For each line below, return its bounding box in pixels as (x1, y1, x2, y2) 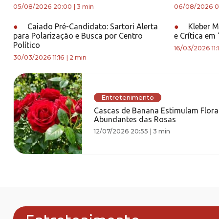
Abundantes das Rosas (93, 114, 176, 124)
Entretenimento (101, 93, 154, 101)
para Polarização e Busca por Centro (13, 31, 143, 40)
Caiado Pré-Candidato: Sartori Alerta (25, 22, 158, 31)
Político (13, 41, 40, 49)
